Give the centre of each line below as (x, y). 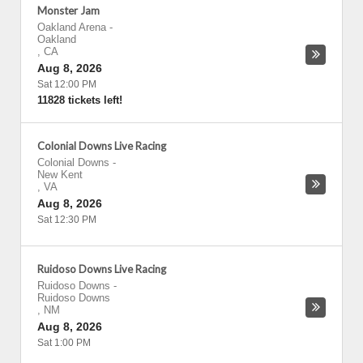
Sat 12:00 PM (67, 84)
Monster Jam (68, 11)
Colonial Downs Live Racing (102, 146)
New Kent (60, 175)
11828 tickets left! (80, 100)
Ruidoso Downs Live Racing (102, 269)
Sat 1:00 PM (64, 343)
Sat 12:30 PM (67, 220)
